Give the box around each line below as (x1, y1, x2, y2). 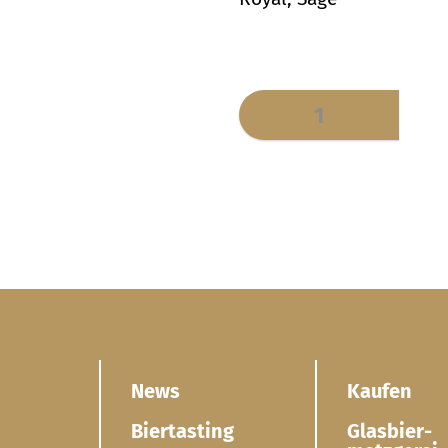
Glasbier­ (346, 419, 432, 444)
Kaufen (346, 379, 412, 404)
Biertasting (131, 419, 235, 444)
